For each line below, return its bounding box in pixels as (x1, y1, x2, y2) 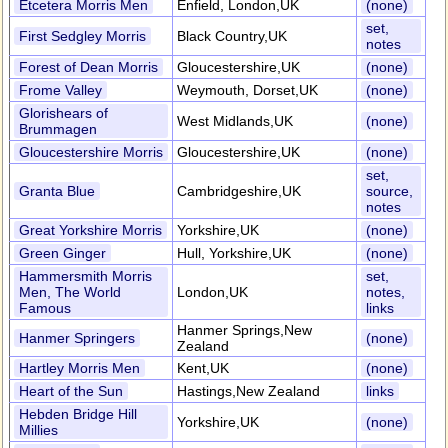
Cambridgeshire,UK (177, 183, 301, 199)
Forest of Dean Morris (19, 59, 158, 75)
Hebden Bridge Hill (19, 406, 137, 422)
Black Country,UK (177, 28, 287, 44)
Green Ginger (19, 245, 106, 261)
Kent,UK (177, 360, 229, 376)
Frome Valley (19, 82, 102, 98)
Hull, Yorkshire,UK (177, 245, 291, 261)
